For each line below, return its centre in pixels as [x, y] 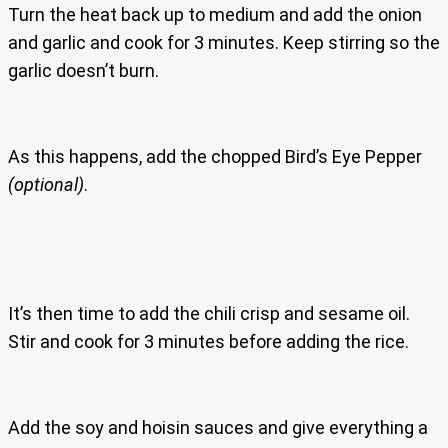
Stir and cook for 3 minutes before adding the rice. [208, 341]
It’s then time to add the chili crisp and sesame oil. [209, 313]
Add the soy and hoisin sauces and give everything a [218, 427]
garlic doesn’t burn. [83, 70]
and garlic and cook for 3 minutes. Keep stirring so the [224, 42]
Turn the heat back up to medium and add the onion [215, 14]
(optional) [46, 184]
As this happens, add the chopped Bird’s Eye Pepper [215, 156]
